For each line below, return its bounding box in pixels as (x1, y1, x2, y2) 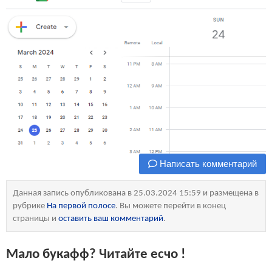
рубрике (13, 202, 47, 211)
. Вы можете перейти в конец (115, 202, 226, 211)
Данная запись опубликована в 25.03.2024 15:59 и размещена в (13, 189, 259, 198)
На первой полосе (47, 202, 115, 211)
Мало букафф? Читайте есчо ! (6, 247, 185, 262)
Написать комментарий (157, 158, 257, 169)
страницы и (13, 214, 58, 223)
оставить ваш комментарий (58, 214, 163, 223)
